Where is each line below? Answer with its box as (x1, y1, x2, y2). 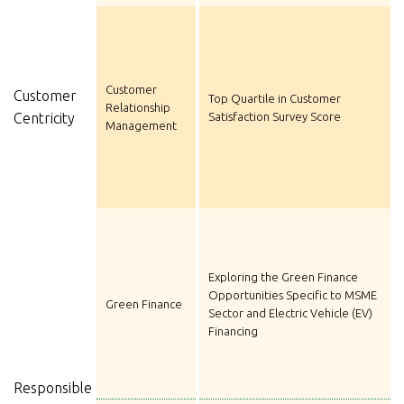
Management (106, 118, 177, 132)
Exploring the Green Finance (208, 271, 358, 284)
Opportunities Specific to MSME (208, 289, 377, 302)
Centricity (14, 109, 75, 126)
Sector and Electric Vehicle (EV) (208, 307, 372, 320)
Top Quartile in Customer (208, 91, 341, 105)
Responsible (14, 379, 92, 396)
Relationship (106, 100, 170, 114)
